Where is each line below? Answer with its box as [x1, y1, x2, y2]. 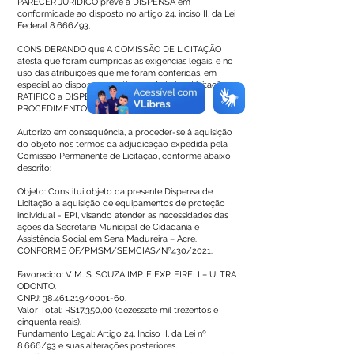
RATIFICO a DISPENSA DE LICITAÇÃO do [17, 92, 182, 102]
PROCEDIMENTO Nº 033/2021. [17, 104, 143, 114]
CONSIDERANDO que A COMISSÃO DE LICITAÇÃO [17, 44, 221, 55]
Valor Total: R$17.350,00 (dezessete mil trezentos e [17, 305, 218, 315]
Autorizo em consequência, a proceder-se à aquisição [17, 127, 232, 137]
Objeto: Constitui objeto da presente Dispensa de [17, 186, 213, 197]
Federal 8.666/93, [17, 21, 90, 31]
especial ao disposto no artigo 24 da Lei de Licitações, [17, 80, 232, 90]
